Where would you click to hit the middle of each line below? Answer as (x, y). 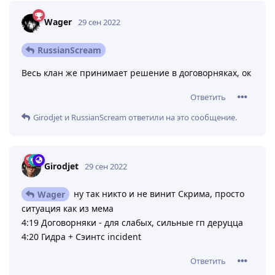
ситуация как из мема (68, 209)
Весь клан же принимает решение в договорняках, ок (136, 72)
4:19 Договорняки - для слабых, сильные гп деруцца (132, 223)
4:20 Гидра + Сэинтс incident (81, 237)
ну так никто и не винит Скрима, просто (158, 193)
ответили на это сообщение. (182, 117)
